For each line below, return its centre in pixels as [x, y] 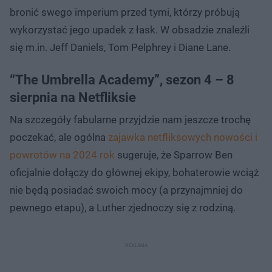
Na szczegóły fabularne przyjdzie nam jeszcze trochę [130, 119]
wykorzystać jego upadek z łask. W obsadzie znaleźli [130, 29]
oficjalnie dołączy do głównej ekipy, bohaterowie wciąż [134, 172]
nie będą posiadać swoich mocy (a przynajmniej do [126, 190]
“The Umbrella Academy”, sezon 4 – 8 [122, 80]
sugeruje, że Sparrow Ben [174, 155]
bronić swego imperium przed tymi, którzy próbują [125, 12]
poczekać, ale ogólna [59, 137]
